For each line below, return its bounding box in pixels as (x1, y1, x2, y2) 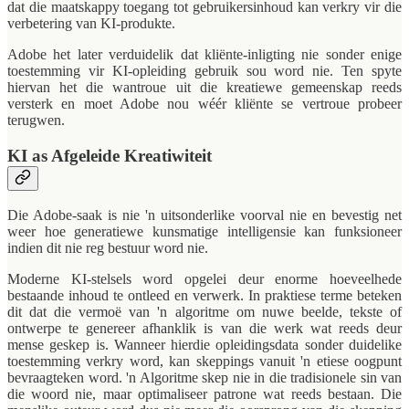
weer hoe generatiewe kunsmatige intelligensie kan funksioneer (7, 224, 402, 240)
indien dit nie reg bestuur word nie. (7, 240, 208, 257)
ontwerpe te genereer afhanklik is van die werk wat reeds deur (7, 320, 402, 337)
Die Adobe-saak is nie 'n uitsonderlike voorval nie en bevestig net (7, 207, 402, 224)
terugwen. (7, 111, 65, 128)
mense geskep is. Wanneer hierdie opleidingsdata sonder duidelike (7, 337, 402, 353)
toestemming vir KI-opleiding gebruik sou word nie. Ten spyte (7, 62, 402, 79)
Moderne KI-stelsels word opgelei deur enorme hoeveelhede (7, 271, 402, 288)
